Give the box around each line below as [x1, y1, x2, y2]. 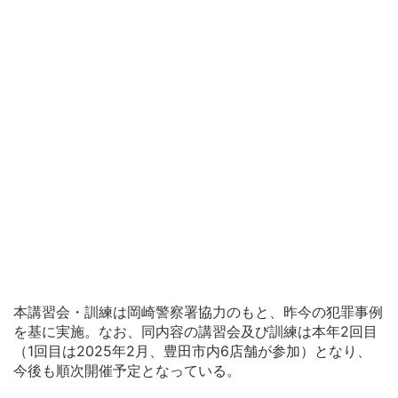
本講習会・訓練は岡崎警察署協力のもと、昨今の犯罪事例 [13, 302, 383, 321]
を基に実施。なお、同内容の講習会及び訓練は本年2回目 [13, 322, 378, 340]
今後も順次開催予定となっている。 [13, 361, 241, 379]
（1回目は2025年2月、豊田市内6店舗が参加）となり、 [13, 341, 371, 360]
